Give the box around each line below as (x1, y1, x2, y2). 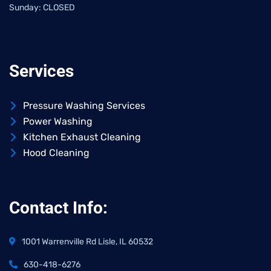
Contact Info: (9, 198, 108, 218)
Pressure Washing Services (22, 100, 145, 112)
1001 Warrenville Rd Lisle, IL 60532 (22, 237, 153, 247)
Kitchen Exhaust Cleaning (22, 131, 141, 143)
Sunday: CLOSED (9, 2, 75, 13)
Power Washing (22, 116, 93, 128)
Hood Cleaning (22, 147, 90, 159)
